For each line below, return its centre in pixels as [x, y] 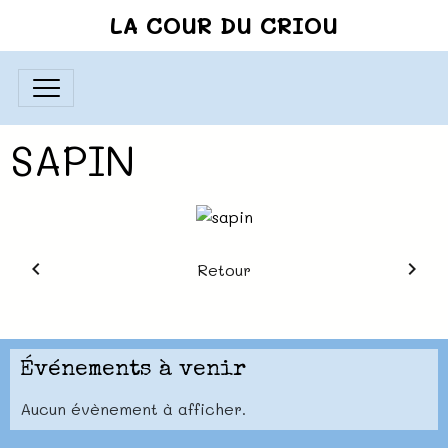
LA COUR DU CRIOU [224, 25]
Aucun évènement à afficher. [133, 408]
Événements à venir [133, 370]
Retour [223, 269]
